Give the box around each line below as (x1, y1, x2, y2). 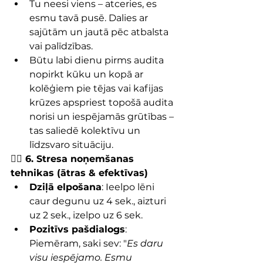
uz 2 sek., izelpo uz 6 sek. (29, 210, 143, 221)
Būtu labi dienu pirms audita (29, 55, 166, 66)
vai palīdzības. (29, 41, 93, 52)
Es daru (127, 238, 166, 249)
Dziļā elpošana (29, 181, 102, 193)
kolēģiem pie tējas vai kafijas (29, 83, 166, 94)
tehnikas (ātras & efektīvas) (11, 167, 148, 178)
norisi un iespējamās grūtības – (29, 111, 176, 122)
